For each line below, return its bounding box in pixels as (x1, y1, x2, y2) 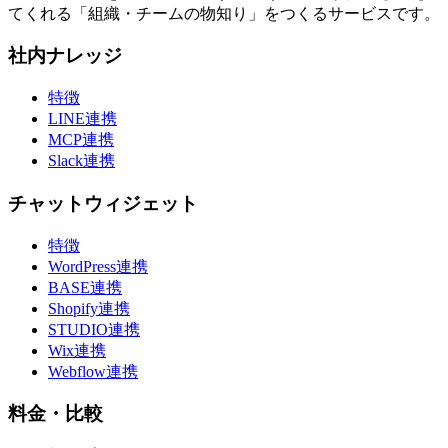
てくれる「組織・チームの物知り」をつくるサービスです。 (8, 4, 440, 22)
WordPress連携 (48, 257, 148, 275)
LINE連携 (48, 110, 117, 128)
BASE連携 (48, 278, 122, 296)
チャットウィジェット (8, 192, 198, 214)
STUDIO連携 (48, 320, 140, 338)
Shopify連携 (48, 299, 130, 317)
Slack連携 (48, 152, 115, 170)
